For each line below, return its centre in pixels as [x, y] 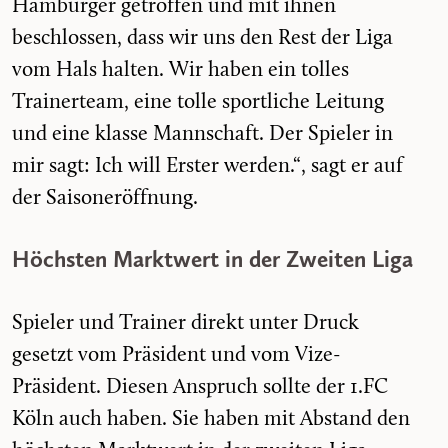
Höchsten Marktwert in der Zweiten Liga [212, 258]
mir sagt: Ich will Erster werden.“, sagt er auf [207, 166]
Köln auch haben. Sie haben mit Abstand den [211, 419]
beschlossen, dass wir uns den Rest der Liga [202, 38]
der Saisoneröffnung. [105, 198]
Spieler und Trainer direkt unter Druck [185, 323]
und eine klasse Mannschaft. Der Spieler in [202, 134]
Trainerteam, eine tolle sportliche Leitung [198, 102]
